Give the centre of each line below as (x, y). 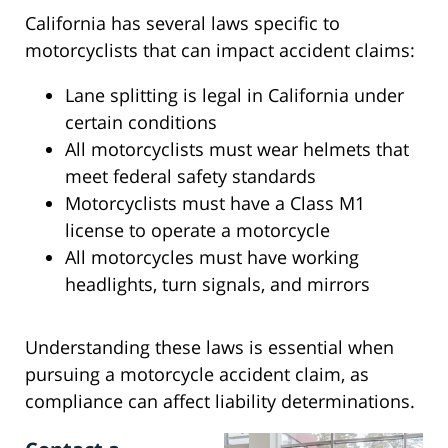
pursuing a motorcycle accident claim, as (197, 374)
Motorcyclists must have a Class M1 (215, 203)
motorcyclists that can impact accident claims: (220, 50)
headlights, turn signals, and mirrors (217, 284)
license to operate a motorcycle (197, 230)
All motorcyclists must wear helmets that (237, 149)
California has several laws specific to (182, 23)
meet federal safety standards (190, 176)
